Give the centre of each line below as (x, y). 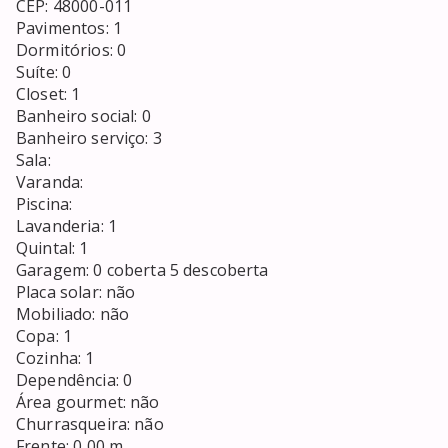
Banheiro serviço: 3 (89, 138)
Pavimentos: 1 (69, 28)
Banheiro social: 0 (85, 116)
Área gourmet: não (88, 402)
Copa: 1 (46, 336)
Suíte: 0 (44, 72)
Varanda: (52, 182)
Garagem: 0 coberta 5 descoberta (142, 270)
